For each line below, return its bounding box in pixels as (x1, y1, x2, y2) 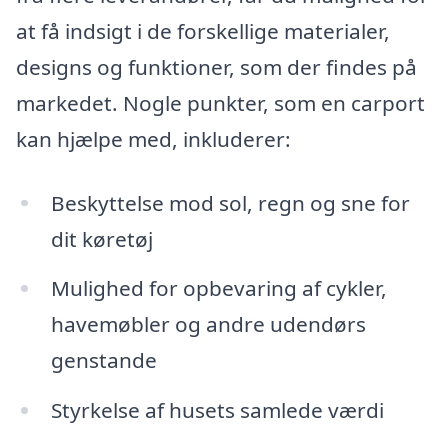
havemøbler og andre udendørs (50, 310, 366, 339)
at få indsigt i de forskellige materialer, (16, 16, 390, 45)
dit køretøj (50, 224, 153, 253)
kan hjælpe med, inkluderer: (16, 124, 291, 153)
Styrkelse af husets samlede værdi (50, 396, 384, 425)
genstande (50, 346, 157, 375)
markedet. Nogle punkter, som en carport (16, 88, 425, 117)
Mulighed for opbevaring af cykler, (50, 274, 387, 303)
